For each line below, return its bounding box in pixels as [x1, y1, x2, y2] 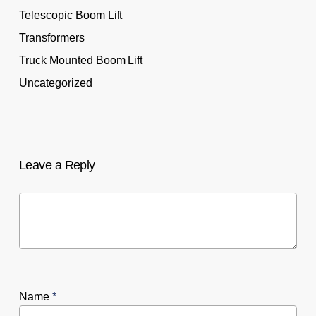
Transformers [18, 31, 85, 44]
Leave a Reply [18, 158, 95, 173]
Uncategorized [18, 76, 92, 89]
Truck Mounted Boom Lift [18, 54, 143, 66]
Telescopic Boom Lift [18, 8, 123, 21]
